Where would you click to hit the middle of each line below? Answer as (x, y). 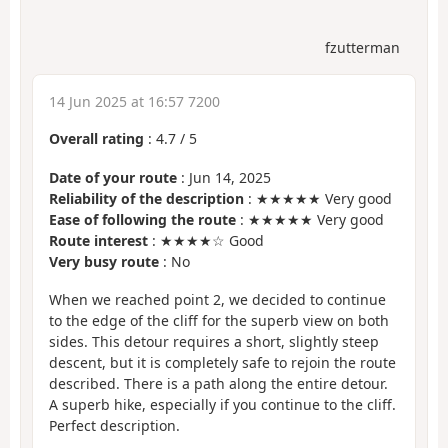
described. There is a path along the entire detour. (218, 384)
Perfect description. (114, 426)
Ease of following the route (142, 219)
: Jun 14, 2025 (224, 177)
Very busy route (104, 261)
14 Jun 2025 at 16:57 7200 (134, 102)
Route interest (98, 240)
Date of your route (113, 177)
